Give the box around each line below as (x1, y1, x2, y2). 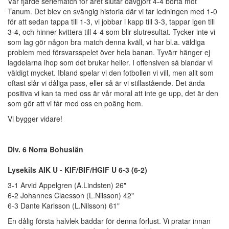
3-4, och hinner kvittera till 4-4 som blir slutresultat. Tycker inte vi (8, 26, 215, 37)
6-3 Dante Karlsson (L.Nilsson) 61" (8, 200, 120, 211)
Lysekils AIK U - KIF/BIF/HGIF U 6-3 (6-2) (8, 164, 147, 175)
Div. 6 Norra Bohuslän (8, 144, 83, 154)
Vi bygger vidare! (8, 113, 62, 124)
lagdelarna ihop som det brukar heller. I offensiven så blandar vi (8, 57, 213, 67)
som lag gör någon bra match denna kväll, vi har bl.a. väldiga (8, 36, 205, 47)
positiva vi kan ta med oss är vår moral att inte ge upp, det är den (8, 87, 218, 98)
